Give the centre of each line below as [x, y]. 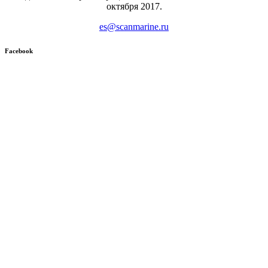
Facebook [19, 51]
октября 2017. [134, 7]
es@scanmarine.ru [134, 27]
